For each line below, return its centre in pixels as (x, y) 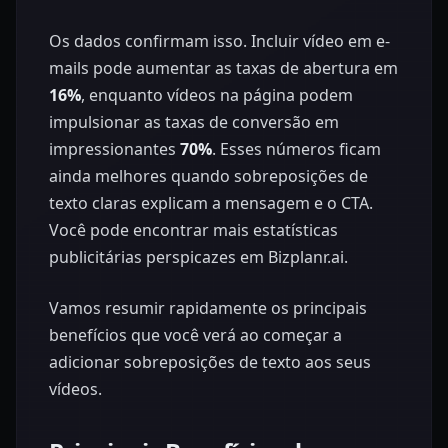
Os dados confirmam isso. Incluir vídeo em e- (219, 40)
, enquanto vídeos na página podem (217, 94)
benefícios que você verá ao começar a (195, 334)
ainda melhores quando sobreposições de (208, 175)
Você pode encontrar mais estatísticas (193, 229)
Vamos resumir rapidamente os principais (208, 307)
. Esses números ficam (296, 148)
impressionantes (114, 148)
